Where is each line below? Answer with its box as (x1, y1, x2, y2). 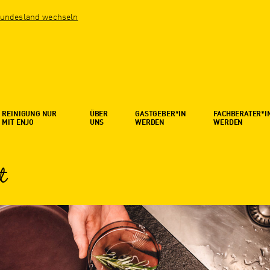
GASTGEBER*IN (135, 111, 186, 119)
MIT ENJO (2, 119, 34, 127)
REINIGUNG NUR (2, 111, 57, 119)
